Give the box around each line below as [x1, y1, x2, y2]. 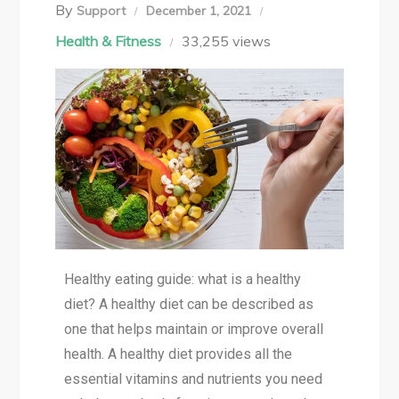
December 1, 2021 [146, 3, 252, 19]
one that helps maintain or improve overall [64, 321, 324, 338]
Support [77, 3, 126, 19]
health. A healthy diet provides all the [64, 346, 293, 363]
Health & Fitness [55, 32, 162, 50]
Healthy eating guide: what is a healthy [64, 271, 302, 289]
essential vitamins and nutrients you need [64, 370, 323, 388]
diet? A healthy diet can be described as [64, 296, 314, 313]
